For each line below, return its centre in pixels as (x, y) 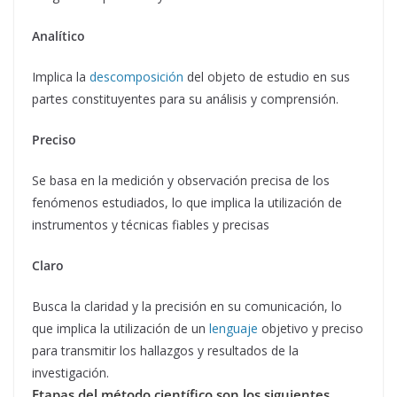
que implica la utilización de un (121, 328)
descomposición (136, 76)
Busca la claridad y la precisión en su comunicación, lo (187, 306)
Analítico (58, 35)
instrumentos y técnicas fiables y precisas (151, 224)
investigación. (70, 372)
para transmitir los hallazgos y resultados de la (165, 350)
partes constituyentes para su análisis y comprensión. (185, 98)
